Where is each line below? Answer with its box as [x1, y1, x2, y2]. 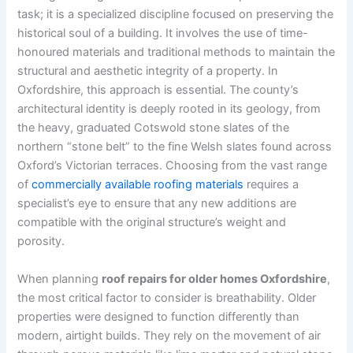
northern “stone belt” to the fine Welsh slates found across [17, 139, 333, 154]
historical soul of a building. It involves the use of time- [17, 26, 309, 41]
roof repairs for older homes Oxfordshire [102, 271, 328, 286]
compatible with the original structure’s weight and [17, 215, 287, 230]
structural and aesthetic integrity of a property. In [17, 64, 279, 79]
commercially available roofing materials [32, 177, 244, 192]
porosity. [17, 234, 65, 249]
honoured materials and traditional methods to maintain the [17, 45, 336, 60]
